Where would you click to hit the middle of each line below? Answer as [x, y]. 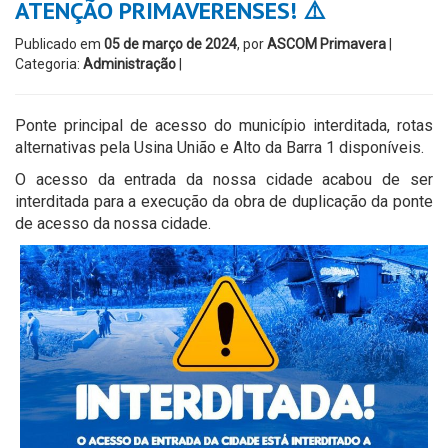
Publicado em [59, 44]
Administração [129, 64]
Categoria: [49, 64]
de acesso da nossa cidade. [113, 223]
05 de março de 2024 [170, 44]
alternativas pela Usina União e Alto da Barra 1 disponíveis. [219, 147]
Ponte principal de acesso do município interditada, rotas [224, 125]
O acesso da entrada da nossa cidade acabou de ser [224, 179]
